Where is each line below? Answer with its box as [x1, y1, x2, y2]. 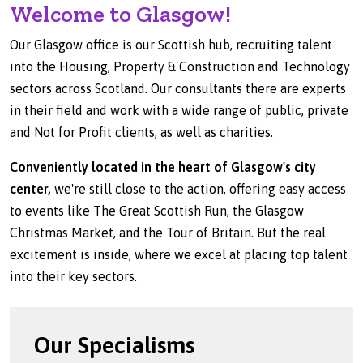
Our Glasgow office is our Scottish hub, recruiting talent [10, 37, 332, 52]
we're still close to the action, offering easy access [51, 181, 346, 196]
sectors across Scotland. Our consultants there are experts [10, 81, 346, 96]
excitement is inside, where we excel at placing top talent [10, 247, 348, 262]
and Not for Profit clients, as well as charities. [10, 125, 273, 139]
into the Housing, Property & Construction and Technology [10, 59, 350, 74]
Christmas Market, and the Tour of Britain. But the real [10, 225, 326, 240]
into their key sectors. [10, 269, 137, 284]
